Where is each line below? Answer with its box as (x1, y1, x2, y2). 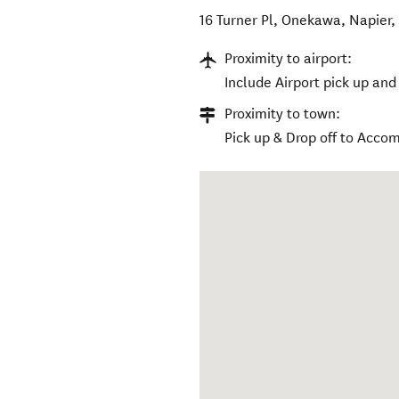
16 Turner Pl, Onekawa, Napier (199, 12, 392, 29)
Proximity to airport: (224, 50, 353, 68)
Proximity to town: (224, 105, 341, 123)
